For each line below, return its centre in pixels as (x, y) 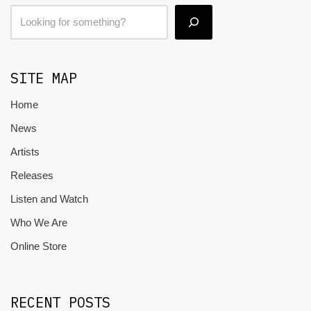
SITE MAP (44, 78)
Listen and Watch (49, 199)
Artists (25, 152)
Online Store (39, 246)
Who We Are (39, 222)
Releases (32, 175)
